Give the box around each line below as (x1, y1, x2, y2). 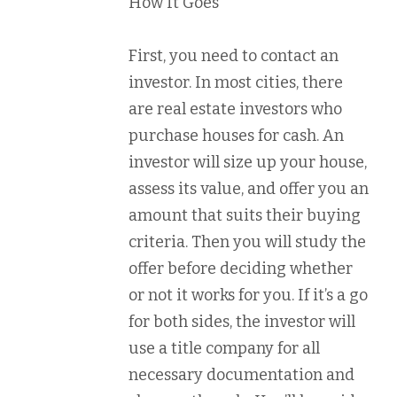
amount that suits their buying (128, 206, 361, 226)
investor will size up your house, (128, 152, 367, 173)
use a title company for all (128, 339, 320, 359)
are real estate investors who (128, 99, 342, 120)
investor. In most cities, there (128, 73, 343, 93)
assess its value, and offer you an (128, 179, 369, 199)
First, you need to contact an (128, 46, 339, 66)
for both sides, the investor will (128, 312, 355, 332)
